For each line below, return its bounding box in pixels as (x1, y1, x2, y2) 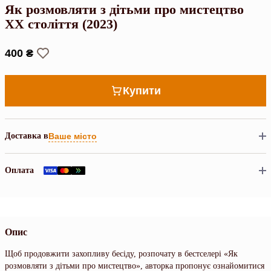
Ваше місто (48, 131, 97, 141)
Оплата (5, 166, 34, 175)
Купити (122, 85, 161, 97)
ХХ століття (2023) (5, 16, 117, 32)
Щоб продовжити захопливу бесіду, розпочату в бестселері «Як (5, 249, 238, 259)
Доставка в (5, 131, 48, 140)
